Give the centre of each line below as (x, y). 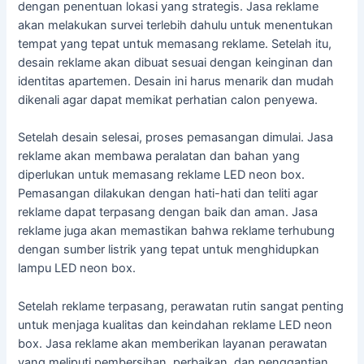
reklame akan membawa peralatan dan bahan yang (159, 156)
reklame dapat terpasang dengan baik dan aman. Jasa (168, 212)
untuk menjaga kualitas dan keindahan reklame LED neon (175, 325)
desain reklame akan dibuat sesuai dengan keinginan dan (176, 63)
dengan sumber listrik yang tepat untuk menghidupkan (169, 250)
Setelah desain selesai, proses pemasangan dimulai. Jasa (176, 138)
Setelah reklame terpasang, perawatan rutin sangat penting (181, 306)
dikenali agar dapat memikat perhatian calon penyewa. (168, 100)
